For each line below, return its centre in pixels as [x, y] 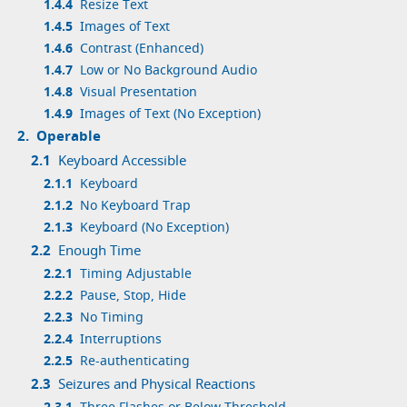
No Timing [111, 318]
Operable [69, 136]
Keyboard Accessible [122, 160]
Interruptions [120, 339]
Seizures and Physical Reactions [157, 384]
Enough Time [99, 250]
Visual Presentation [138, 92]
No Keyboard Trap [135, 206]
